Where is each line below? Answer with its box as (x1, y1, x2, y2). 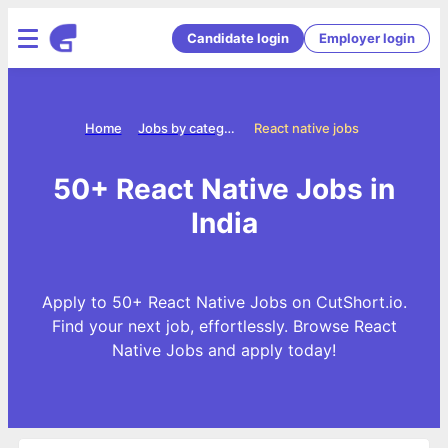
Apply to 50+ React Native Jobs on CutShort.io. (41, 291, 407, 312)
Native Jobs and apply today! (112, 339, 336, 360)
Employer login (319, 29, 415, 46)
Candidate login (187, 29, 289, 46)
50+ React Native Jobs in (53, 171, 395, 206)
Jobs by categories (223, 120, 235, 136)
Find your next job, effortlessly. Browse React (51, 315, 397, 336)
